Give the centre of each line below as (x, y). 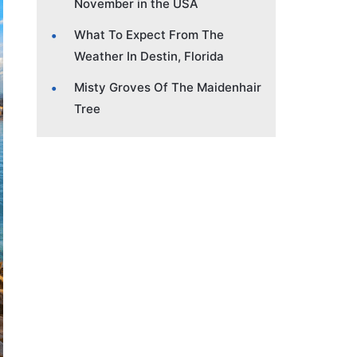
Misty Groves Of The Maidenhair (168, 87)
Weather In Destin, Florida (149, 56)
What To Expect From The (149, 34)
